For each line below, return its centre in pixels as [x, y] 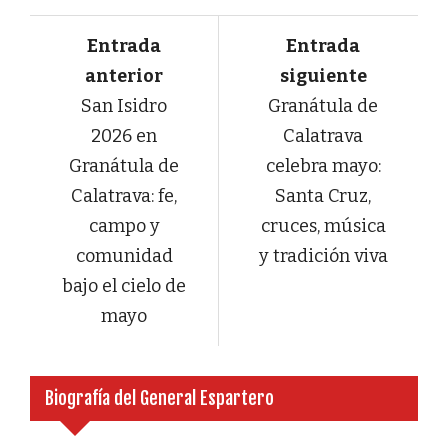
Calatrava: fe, [124, 196]
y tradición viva [323, 256]
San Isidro [124, 106]
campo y [124, 226]
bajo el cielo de [124, 286]
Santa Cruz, [323, 196]
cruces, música [323, 226]
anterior [124, 76]
